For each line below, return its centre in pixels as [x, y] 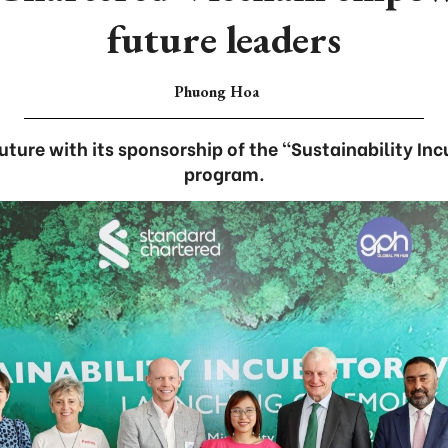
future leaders [224, 39]
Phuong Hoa [216, 91]
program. [224, 172]
